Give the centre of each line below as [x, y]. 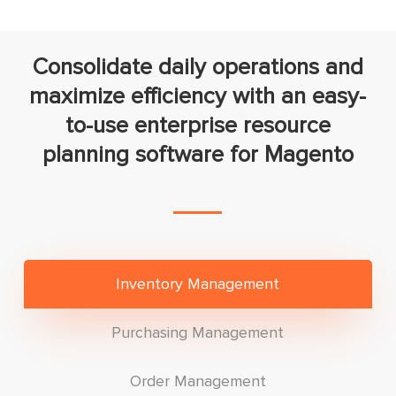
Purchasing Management [198, 333]
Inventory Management [198, 284]
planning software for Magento [198, 155]
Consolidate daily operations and [198, 68]
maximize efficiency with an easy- [198, 97]
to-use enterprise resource [198, 126]
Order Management [198, 381]
